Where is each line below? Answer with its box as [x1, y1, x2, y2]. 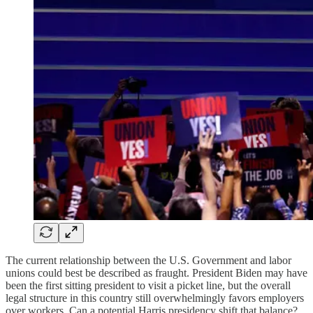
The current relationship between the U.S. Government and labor [6, 254, 291, 266]
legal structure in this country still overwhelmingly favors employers [6, 291, 304, 304]
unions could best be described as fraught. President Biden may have [6, 266, 307, 279]
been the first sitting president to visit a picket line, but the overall [6, 279, 291, 291]
